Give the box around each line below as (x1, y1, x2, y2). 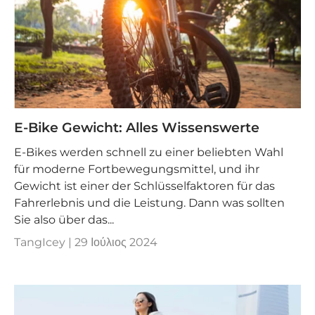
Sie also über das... (14, 212, 114, 226)
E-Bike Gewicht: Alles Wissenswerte (14, 120, 259, 136)
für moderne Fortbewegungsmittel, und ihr (14, 162, 259, 176)
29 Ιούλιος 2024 (75, 235, 157, 249)
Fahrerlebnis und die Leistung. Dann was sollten (14, 195, 285, 210)
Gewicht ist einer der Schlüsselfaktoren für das (14, 179, 275, 193)
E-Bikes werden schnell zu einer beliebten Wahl (14, 145, 283, 159)
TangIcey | (14, 235, 75, 249)
